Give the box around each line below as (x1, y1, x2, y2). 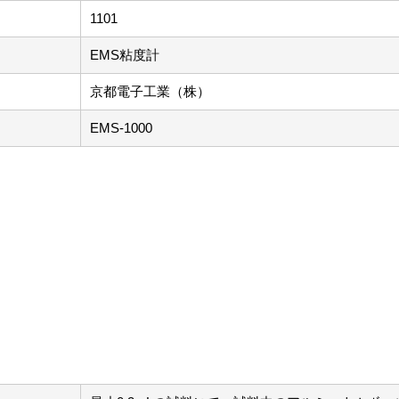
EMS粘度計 (90, 47, 159, 62)
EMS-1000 (90, 120, 152, 135)
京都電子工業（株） (90, 84, 210, 99)
